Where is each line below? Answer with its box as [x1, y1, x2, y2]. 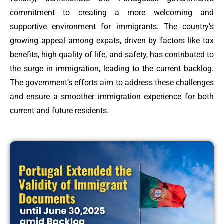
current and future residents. [10, 106, 109, 116]
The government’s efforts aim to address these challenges [10, 78, 214, 88]
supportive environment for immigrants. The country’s [10, 22, 214, 32]
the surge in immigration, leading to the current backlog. [10, 64, 214, 74]
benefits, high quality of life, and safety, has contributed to [10, 50, 214, 60]
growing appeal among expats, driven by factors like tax [10, 36, 214, 46]
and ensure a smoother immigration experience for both [10, 92, 214, 102]
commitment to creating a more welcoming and [10, 8, 214, 18]
